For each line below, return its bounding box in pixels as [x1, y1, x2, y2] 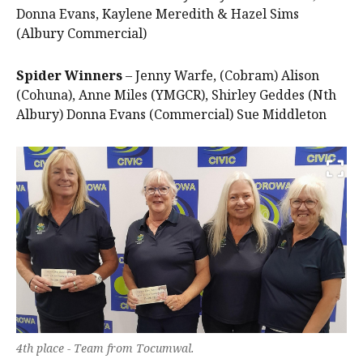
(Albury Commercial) [16, 24, 147, 43]
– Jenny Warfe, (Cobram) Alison [122, 66, 319, 85]
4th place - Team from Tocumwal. [16, 340, 194, 356]
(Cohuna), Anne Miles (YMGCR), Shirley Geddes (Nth [16, 86, 336, 105]
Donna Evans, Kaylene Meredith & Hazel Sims [16, 5, 299, 23]
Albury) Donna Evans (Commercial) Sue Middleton [16, 105, 327, 124]
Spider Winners [16, 66, 122, 85]
